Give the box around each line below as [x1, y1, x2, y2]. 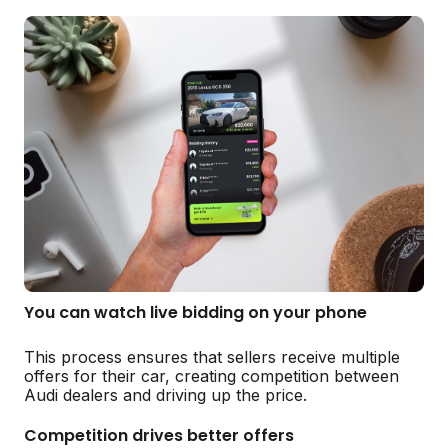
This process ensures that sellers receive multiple [24, 346, 400, 367]
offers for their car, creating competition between [24, 365, 399, 386]
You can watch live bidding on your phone [24, 300, 367, 324]
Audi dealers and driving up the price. [24, 384, 307, 405]
